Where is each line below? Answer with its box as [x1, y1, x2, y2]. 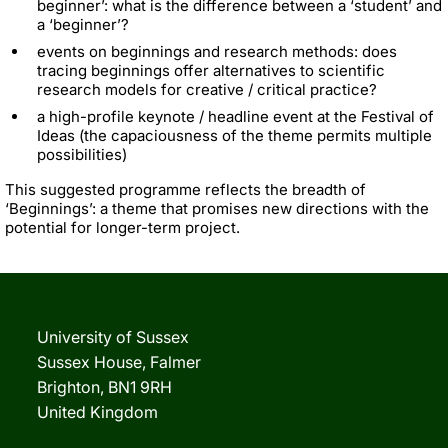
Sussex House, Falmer [37, 351, 201, 372]
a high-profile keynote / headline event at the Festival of [37, 106, 434, 126]
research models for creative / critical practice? [37, 79, 377, 99]
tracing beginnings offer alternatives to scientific [37, 60, 385, 80]
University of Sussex [37, 326, 189, 347]
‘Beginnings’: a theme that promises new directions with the [5, 198, 429, 218]
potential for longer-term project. [5, 217, 240, 237]
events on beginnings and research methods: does [37, 41, 397, 61]
